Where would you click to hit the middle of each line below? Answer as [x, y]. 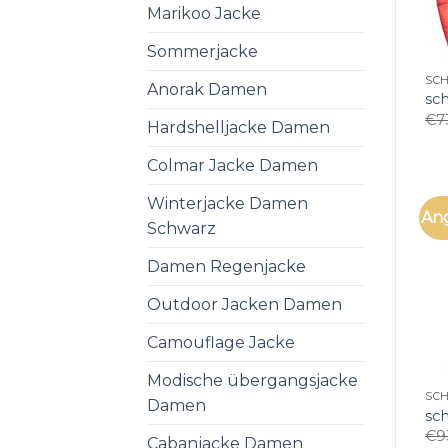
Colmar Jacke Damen [232, 165]
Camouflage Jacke [221, 342]
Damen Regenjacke [226, 266]
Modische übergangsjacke [252, 380]
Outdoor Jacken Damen [244, 304]
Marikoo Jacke [204, 13]
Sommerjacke [202, 51]
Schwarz [181, 228]
